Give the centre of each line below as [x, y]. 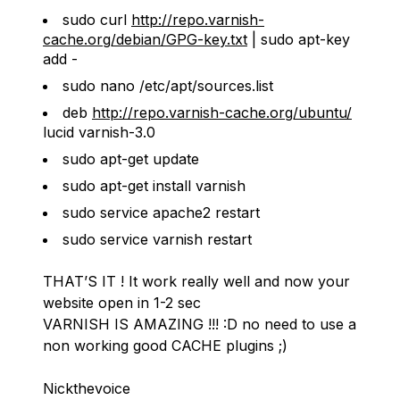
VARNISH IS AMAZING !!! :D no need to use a [200, 324]
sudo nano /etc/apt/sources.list [168, 86]
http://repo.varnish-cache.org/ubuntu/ [222, 112]
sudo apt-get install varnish [154, 186]
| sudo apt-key [299, 39]
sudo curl [97, 20]
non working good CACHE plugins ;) [165, 346]
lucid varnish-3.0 [99, 132]
